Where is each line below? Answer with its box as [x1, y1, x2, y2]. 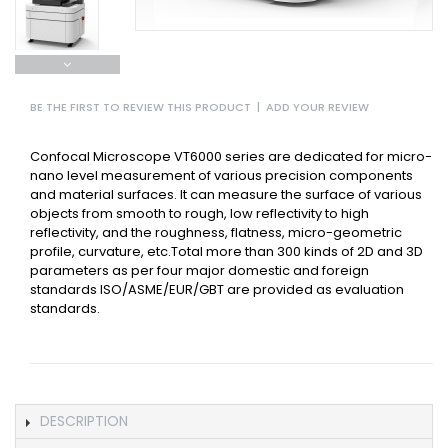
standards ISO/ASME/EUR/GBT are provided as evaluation [30, 280, 404, 299]
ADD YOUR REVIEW [266, 99, 369, 115]
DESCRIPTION [40, 411, 128, 431]
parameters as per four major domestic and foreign [30, 261, 369, 280]
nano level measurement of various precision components [30, 166, 413, 185]
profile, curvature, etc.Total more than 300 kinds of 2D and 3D [30, 242, 423, 261]
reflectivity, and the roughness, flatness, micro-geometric [30, 223, 402, 242]
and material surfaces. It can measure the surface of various [30, 185, 422, 204]
